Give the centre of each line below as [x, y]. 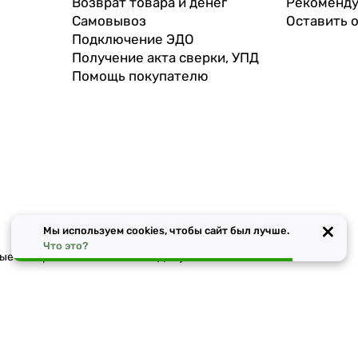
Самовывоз [109, 21]
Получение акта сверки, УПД [165, 58]
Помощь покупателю [140, 76]
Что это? [66, 246]
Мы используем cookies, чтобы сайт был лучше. [167, 231]
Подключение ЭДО [133, 40]
